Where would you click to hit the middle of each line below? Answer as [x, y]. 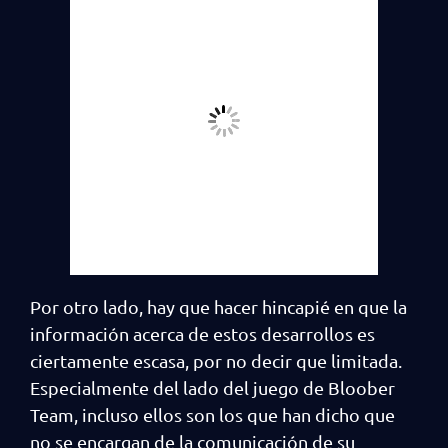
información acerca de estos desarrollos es [202, 334]
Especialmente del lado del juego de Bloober [212, 388]
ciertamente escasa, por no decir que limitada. [216, 361]
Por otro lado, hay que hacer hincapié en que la [218, 307]
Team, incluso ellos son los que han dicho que [212, 415]
